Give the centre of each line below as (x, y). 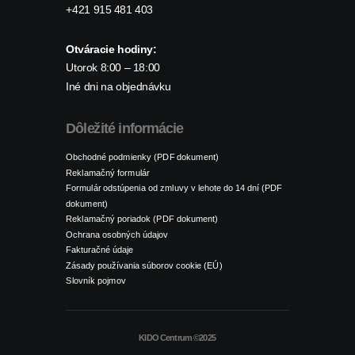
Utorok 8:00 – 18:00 (113, 68)
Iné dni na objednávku (118, 86)
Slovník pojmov (96, 281)
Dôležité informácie (124, 128)
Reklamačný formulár (108, 172)
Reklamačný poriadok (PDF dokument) (142, 219)
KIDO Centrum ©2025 (177, 338)
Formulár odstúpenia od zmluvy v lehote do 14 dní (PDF (174, 188)
